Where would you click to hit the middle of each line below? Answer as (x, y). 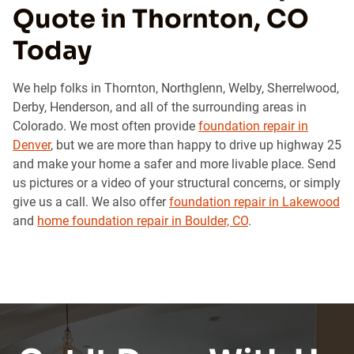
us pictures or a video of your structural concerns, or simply (177, 183)
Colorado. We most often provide (105, 126)
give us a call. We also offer (91, 202)
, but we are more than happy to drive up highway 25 (196, 145)
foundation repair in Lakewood (254, 202)
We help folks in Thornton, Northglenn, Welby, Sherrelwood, (176, 88)
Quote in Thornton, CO (161, 19)
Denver (32, 145)
